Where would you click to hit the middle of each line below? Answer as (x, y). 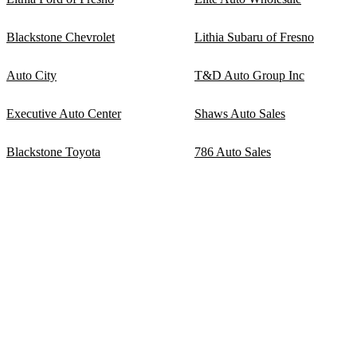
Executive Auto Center (64, 114)
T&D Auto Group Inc (249, 76)
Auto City (31, 76)
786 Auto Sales (233, 152)
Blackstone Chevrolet (61, 37)
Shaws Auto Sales (240, 114)
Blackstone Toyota (53, 152)
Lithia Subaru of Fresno (254, 37)
